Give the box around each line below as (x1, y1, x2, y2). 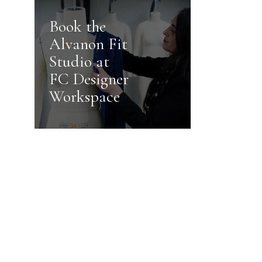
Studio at (49, 51, 109, 71)
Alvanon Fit (49, 34, 127, 54)
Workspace (49, 87, 120, 106)
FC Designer (49, 69, 129, 89)
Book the (49, 16, 106, 36)
